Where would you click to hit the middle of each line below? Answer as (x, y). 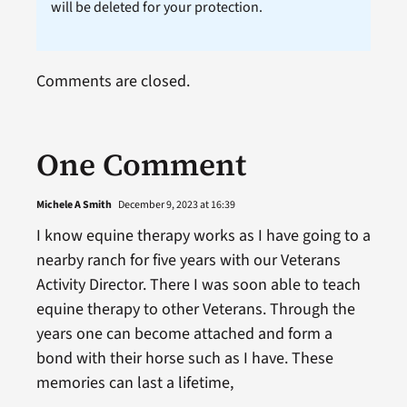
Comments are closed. (113, 81)
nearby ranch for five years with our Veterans (188, 260)
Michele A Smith (74, 204)
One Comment (141, 164)
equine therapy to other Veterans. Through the (195, 309)
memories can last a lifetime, (134, 382)
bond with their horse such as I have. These (184, 358)
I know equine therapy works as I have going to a (203, 235)
